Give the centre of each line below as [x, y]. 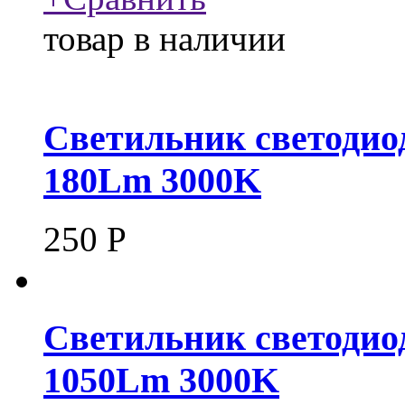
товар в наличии [165, 39]
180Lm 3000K [152, 180]
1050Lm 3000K [161, 381]
